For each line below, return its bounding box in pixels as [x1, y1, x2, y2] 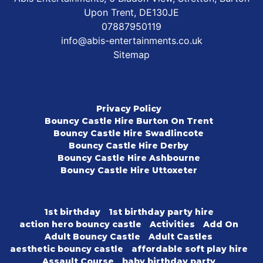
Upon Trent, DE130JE [84, 6, 179, 19]
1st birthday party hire [108, 207, 214, 218]
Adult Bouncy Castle [45, 231, 140, 242]
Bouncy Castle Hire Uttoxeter [60, 165, 197, 176]
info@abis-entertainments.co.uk [60, 35, 203, 47]
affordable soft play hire [131, 244, 248, 255]
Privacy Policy [96, 103, 161, 114]
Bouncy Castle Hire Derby [69, 140, 188, 151]
